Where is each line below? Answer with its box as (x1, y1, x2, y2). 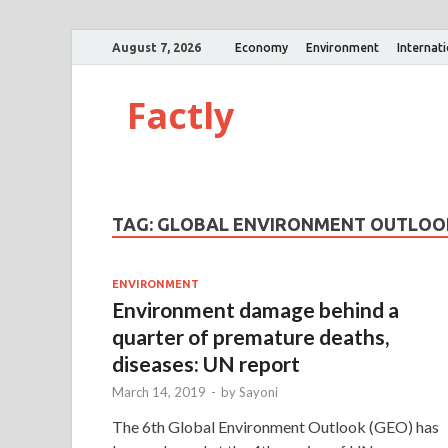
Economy (235, 40, 288, 54)
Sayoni (239, 383, 278, 400)
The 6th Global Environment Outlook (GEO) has (112, 416, 439, 436)
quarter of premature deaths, (112, 323, 389, 349)
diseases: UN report (112, 350, 300, 376)
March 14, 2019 (112, 383, 206, 400)
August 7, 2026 (112, 40, 201, 54)
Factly (127, 91, 234, 140)
